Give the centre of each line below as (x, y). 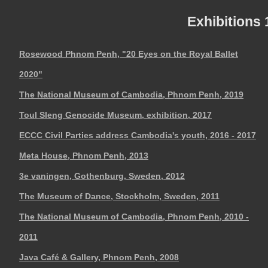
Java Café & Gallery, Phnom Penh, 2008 (99, 257)
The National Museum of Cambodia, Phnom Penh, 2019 (131, 94)
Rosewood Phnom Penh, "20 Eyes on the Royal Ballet (129, 54)
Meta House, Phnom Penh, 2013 (84, 155)
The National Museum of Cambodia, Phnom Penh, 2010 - (134, 216)
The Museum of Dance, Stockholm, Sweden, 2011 (119, 196)
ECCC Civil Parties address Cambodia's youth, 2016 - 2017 (138, 135)
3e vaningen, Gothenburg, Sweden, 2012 (102, 176)
